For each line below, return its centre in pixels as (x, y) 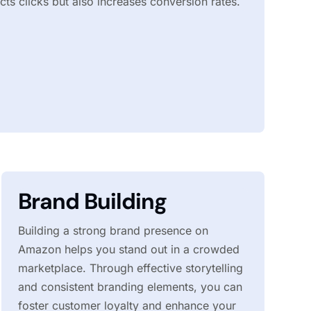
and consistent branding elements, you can (130, 287)
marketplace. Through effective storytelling (130, 268)
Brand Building (92, 202)
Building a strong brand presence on (113, 231)
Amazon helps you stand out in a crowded (128, 250)
